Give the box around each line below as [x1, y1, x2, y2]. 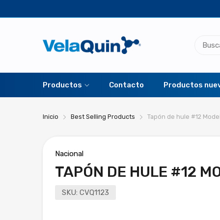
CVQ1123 [80, 188, 109, 197]
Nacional [55, 149, 83, 158]
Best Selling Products [71, 113, 135, 120]
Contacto [109, 81, 144, 89]
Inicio [43, 113, 58, 120]
